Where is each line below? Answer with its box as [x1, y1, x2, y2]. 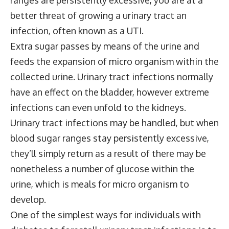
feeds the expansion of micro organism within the [10, 55, 219, 67]
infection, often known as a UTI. [10, 25, 144, 36]
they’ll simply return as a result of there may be [10, 147, 206, 159]
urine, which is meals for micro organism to [10, 178, 189, 190]
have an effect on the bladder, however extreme [10, 86, 209, 98]
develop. [10, 193, 46, 205]
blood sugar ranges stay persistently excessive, [10, 132, 209, 144]
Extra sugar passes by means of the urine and [10, 40, 199, 52]
